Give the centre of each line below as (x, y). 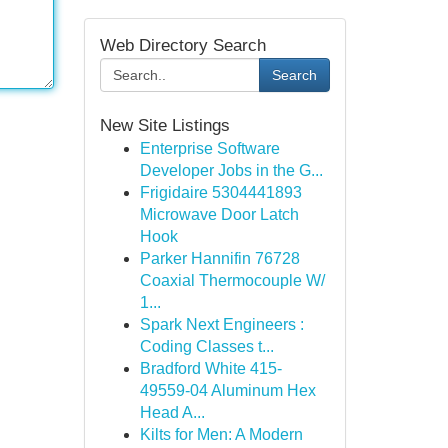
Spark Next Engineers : (221, 324)
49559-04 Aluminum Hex (227, 390)
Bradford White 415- (210, 368)
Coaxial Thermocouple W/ (232, 280)
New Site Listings (164, 125)
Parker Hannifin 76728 (219, 258)
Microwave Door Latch (219, 214)
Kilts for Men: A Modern (221, 434)
